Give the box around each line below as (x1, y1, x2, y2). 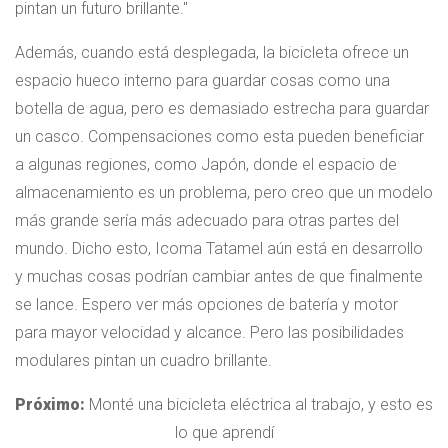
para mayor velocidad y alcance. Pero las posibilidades (15, 322, 404, 342)
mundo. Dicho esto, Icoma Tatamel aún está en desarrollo (15, 238, 423, 258)
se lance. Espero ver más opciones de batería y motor (15, 294, 398, 314)
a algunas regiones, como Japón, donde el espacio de (15, 154, 397, 174)
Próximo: (15, 394, 85, 414)
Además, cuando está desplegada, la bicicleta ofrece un (15, 42, 409, 62)
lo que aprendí (174, 422, 274, 442)
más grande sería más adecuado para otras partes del (15, 210, 399, 230)
